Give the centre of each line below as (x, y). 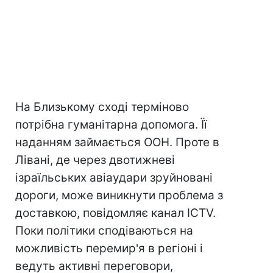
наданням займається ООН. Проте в (117, 142)
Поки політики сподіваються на (104, 231)
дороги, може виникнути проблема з (119, 195)
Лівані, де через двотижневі (95, 160)
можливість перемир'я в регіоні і (109, 248)
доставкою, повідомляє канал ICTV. (115, 213)
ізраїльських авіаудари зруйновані (114, 178)
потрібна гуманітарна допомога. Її (111, 125)
